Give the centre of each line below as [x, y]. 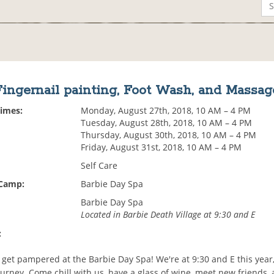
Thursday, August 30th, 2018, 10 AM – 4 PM [169, 135]
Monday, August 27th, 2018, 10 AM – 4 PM [166, 111]
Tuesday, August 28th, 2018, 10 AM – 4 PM [167, 123]
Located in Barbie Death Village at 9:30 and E [168, 215]
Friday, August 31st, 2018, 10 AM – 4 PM [161, 147]
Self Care [99, 166]
